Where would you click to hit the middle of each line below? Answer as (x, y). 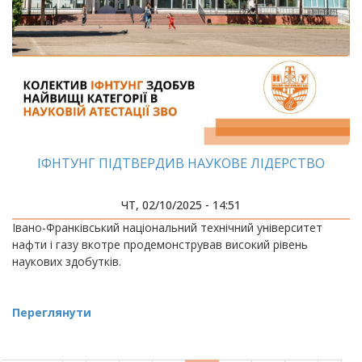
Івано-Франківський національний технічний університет (167, 227)
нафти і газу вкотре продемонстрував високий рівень (160, 244)
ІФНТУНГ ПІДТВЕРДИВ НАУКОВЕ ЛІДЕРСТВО (181, 163)
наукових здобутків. (67, 261)
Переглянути (52, 312)
